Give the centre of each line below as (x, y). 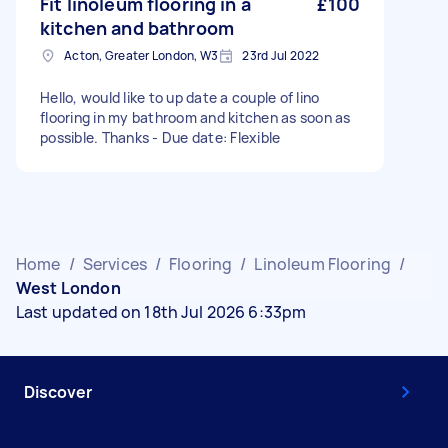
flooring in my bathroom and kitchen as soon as (195, 117)
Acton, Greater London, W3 (141, 55)
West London (68, 288)
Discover (58, 392)
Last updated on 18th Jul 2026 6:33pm (161, 312)
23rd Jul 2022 (281, 55)
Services (114, 264)
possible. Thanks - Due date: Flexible (160, 137)
